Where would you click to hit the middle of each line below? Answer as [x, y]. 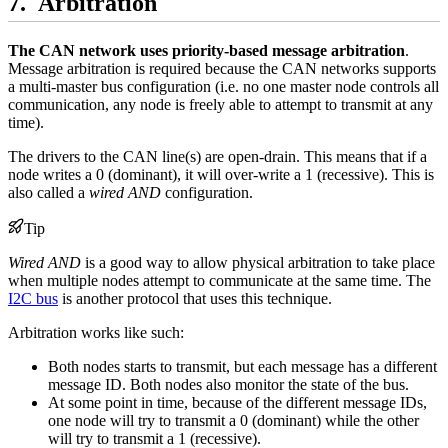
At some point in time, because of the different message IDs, [237, 403]
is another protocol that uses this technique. [195, 299]
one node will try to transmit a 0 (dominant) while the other [233, 421]
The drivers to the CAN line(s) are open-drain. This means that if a [217, 157]
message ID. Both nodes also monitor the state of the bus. [228, 385]
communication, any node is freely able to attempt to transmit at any [220, 105]
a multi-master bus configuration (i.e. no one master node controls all [223, 87]
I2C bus [33, 299]
